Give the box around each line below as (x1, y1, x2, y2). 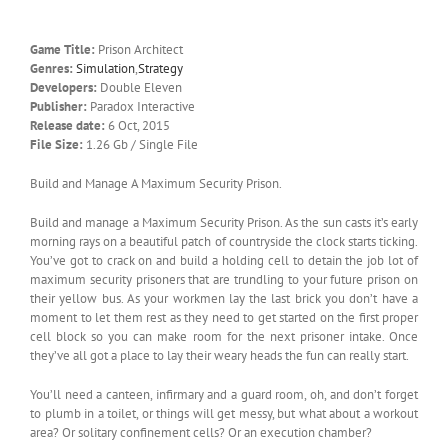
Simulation (76, 59, 135, 77)
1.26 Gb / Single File (83, 135, 198, 153)
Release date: (30, 116, 105, 134)
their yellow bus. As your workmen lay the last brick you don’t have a (30, 289, 418, 307)
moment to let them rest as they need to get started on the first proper (30, 308, 418, 326)
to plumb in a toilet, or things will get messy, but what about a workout (30, 404, 418, 422)
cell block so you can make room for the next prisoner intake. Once (30, 327, 418, 345)
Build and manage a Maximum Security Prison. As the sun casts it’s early (30, 213, 418, 231)
